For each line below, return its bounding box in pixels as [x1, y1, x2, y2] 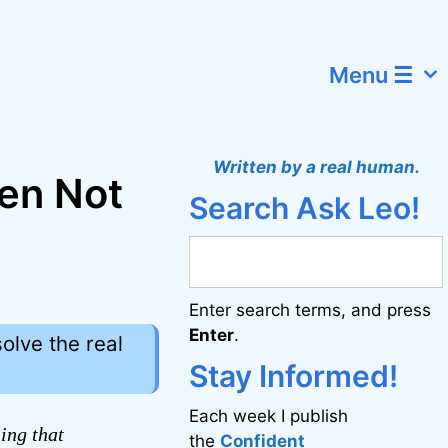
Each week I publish [189, 406, 349, 426]
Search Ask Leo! [189, 190, 421, 226]
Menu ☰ [329, 62, 414, 88]
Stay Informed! [189, 358, 399, 394]
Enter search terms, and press [189, 300, 432, 320]
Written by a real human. [212, 157, 420, 177]
